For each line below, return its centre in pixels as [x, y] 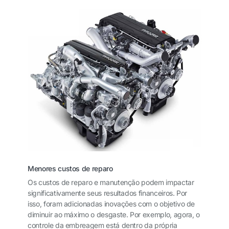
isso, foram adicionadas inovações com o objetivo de [111, 204]
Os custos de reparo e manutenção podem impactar [111, 182]
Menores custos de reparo [70, 169]
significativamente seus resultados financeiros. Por [108, 193]
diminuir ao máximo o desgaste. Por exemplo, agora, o [114, 215]
